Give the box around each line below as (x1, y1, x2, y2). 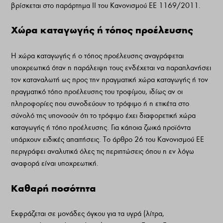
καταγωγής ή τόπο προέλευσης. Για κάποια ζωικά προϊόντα (11, 122, 191, 132)
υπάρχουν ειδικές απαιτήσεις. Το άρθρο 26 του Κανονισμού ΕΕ (11, 134, 205, 144)
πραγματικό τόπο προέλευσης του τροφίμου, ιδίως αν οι (11, 87, 183, 96)
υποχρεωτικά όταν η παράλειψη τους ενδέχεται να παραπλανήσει (11, 63, 212, 72)
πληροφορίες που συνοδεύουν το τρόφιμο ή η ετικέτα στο (11, 99, 190, 108)
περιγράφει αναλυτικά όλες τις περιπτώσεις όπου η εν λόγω (11, 146, 195, 156)
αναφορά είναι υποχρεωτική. (11, 158, 99, 168)
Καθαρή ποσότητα (11, 182, 97, 194)
